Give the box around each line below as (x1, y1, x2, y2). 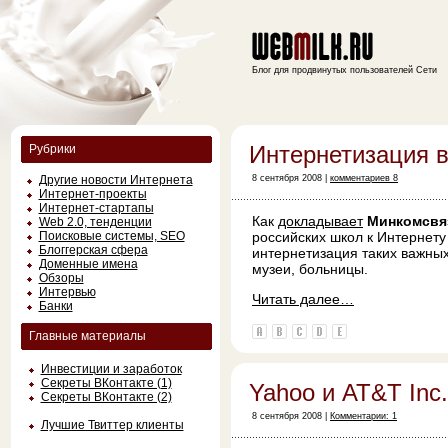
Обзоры (38, 271, 84, 285)
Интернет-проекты (38, 187, 147, 201)
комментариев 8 (330, 173, 398, 183)
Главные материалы (28, 329, 146, 343)
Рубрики (28, 142, 76, 156)
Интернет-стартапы (38, 201, 154, 215)
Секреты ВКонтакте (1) (40, 376, 172, 390)
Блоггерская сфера (38, 243, 148, 257)
